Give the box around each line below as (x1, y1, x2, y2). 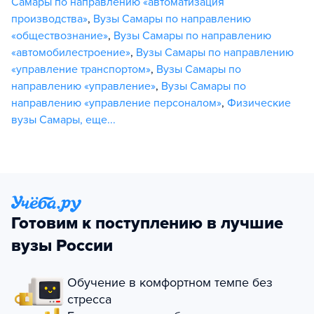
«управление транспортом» (11, 62, 151, 76)
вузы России (11, 235, 113, 256)
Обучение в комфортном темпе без (67, 275, 273, 290)
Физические (227, 95, 291, 110)
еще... (86, 112, 116, 127)
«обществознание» (11, 28, 108, 43)
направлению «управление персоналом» (11, 95, 221, 110)
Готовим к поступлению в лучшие (11, 213, 283, 233)
